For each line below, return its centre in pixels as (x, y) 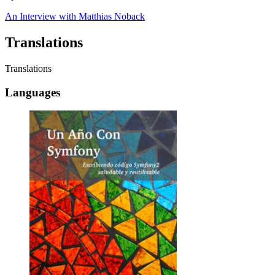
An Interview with (42, 16)
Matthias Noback (112, 16)
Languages (33, 92)
